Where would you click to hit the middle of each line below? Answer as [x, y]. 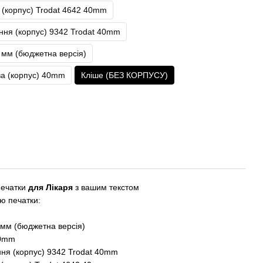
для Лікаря [50, 187]
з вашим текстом [106, 187]
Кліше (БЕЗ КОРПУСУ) [124, 75]
